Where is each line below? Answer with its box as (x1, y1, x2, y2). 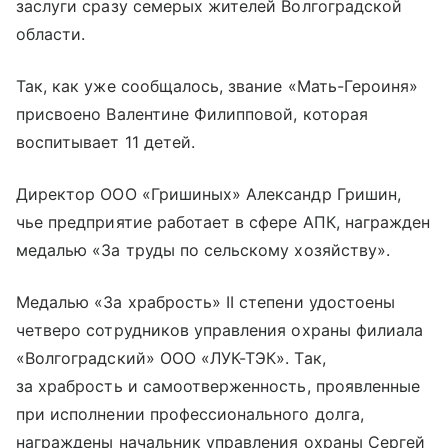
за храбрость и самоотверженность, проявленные (16, 376, 421, 396)
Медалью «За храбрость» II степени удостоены (16, 292, 396, 312)
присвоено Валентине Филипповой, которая (16, 104, 368, 124)
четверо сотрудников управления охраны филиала (16, 320, 424, 340)
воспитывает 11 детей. (16, 132, 196, 152)
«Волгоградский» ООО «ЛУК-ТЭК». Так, (16, 348, 326, 368)
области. (16, 24, 86, 44)
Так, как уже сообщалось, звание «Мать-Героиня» (16, 76, 419, 96)
